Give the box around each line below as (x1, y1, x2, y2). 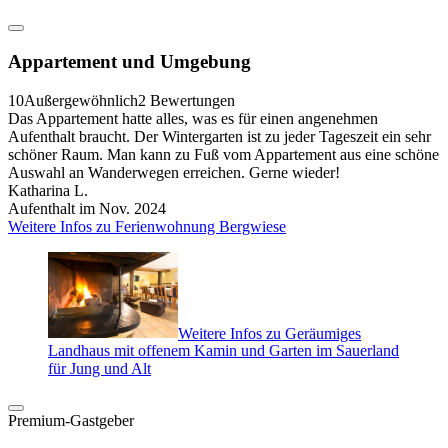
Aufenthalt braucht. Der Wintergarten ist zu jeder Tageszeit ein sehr (8, 127, 431, 145)
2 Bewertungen (138, 91, 235, 109)
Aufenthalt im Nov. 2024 (8, 199, 166, 217)
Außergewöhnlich (24, 91, 138, 109)
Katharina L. (8, 181, 88, 199)
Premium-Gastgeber (8, 412, 134, 430)
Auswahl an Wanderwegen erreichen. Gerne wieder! (8, 163, 340, 181)
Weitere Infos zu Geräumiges (178, 324, 361, 342)
